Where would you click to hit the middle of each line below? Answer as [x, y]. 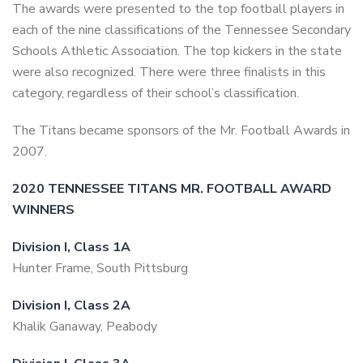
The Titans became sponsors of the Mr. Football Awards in [181, 130]
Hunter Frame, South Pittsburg [100, 268]
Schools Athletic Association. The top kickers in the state [177, 51]
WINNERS [43, 209]
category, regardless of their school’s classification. [156, 93]
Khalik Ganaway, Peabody [85, 326]
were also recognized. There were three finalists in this [169, 72]
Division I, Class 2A [71, 305]
